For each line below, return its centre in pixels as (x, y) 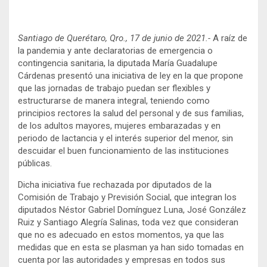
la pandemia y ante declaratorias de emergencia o (115, 50)
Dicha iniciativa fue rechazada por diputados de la (115, 184)
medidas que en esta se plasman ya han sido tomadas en (131, 247)
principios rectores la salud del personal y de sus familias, (131, 113)
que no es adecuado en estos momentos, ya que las (121, 235)
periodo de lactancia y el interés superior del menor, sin (125, 138)
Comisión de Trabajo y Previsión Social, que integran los (127, 197)
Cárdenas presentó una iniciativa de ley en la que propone (131, 75)
